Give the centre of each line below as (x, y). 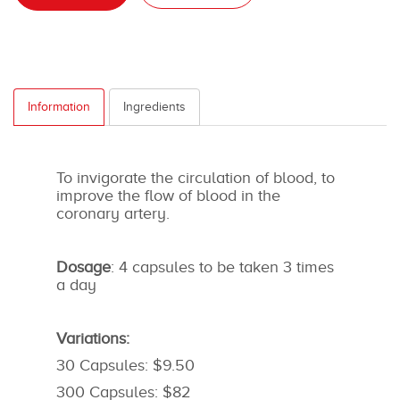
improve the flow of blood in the (168, 196)
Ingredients (154, 107)
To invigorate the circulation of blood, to (196, 178)
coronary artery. (115, 213)
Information (59, 107)
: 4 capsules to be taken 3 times (222, 267)
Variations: (95, 338)
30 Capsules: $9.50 (125, 365)
